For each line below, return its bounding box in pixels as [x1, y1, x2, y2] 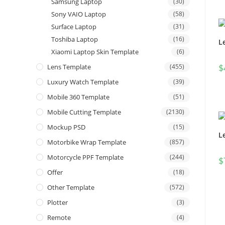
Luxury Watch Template [47, 77, 119, 87]
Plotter [47, 198, 68, 207]
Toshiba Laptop [51, 35, 98, 44]
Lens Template [47, 62, 91, 72]
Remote [47, 213, 71, 222]
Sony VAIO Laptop [51, 10, 106, 19]
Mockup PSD [47, 123, 85, 132]
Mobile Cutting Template [47, 107, 121, 117]
